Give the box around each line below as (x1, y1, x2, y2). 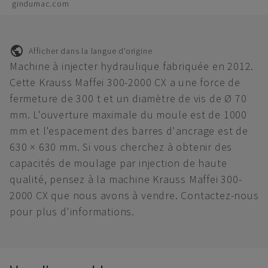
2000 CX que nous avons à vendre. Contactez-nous (10, 188, 259, 202)
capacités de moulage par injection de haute (10, 156, 227, 170)
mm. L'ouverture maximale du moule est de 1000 (10, 108, 247, 121)
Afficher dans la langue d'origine (29, 45, 153, 56)
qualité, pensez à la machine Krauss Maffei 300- (10, 172, 242, 186)
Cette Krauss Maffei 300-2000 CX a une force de (10, 75, 240, 89)
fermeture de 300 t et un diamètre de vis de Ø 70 (10, 92, 247, 105)
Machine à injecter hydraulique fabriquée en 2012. (10, 59, 254, 73)
